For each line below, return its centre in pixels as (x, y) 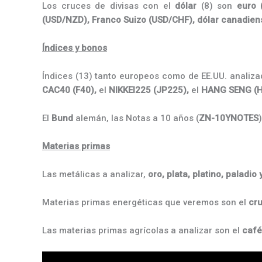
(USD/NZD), (67, 20)
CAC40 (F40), (69, 90)
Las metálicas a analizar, (95, 174)
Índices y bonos (75, 48)
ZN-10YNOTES (229, 118)
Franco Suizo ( (122, 20)
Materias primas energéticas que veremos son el (145, 202)
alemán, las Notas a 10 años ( (136, 118)
